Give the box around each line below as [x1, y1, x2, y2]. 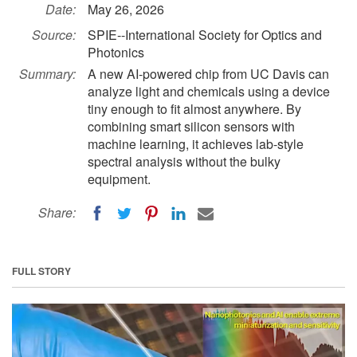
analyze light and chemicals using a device [88, 82, 330, 100]
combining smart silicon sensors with [88, 117, 295, 135]
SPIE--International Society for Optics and [88, 25, 322, 44]
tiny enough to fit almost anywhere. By [88, 100, 301, 118]
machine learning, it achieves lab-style [88, 135, 304, 153]
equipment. [88, 170, 151, 188]
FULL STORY [12, 263, 71, 278]
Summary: [19, 65, 76, 83]
